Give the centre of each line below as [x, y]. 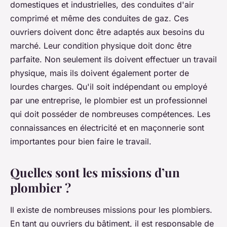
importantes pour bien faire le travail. [81, 142]
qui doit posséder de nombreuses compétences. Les [110, 114]
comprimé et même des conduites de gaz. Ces [99, 18]
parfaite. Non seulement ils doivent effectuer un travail [113, 60]
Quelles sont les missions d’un [95, 173]
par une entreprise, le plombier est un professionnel [109, 101]
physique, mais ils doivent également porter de [100, 73]
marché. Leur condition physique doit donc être [101, 46]
